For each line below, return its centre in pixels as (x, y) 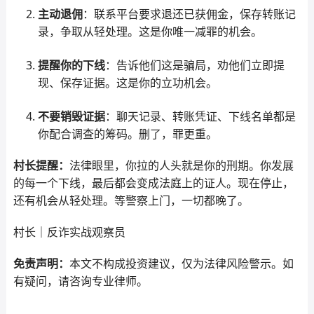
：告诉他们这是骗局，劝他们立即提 (194, 65)
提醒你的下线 (71, 65)
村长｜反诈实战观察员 (69, 232)
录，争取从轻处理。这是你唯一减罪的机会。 (150, 32)
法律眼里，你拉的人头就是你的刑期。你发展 (181, 165)
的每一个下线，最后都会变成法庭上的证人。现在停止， (153, 183)
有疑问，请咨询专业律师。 (80, 281)
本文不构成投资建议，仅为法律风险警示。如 (181, 264)
